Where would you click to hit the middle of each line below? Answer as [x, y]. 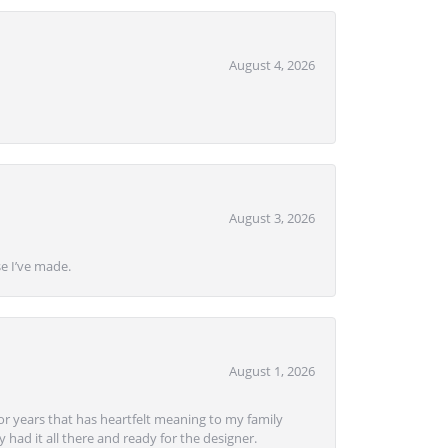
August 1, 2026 [272, 370]
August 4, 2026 [272, 64]
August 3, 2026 [272, 217]
